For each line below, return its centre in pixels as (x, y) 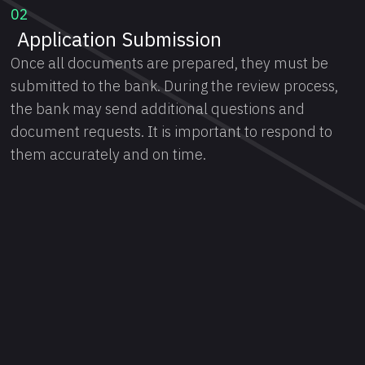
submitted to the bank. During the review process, (175, 86)
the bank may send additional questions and (158, 109)
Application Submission (120, 39)
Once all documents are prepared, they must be (170, 63)
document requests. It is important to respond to (172, 132)
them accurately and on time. (109, 154)
